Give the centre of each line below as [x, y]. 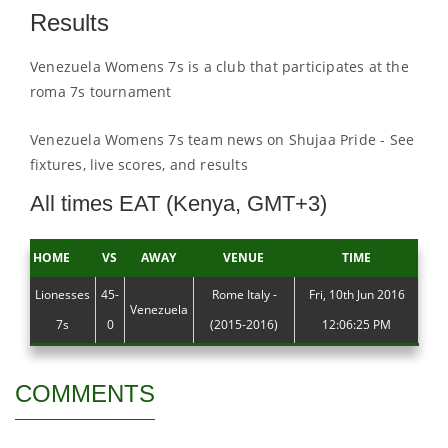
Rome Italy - [244, 294]
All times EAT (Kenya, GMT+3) [178, 203]
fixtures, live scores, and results [139, 164]
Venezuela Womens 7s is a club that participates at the [219, 66]
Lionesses [62, 294]
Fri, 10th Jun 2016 [356, 294]
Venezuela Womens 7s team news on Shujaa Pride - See [222, 139]
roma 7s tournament [101, 91]
